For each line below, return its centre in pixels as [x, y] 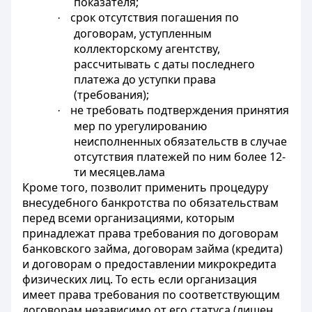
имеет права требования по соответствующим [151, 295]
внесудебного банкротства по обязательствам [150, 203]
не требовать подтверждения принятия [180, 110]
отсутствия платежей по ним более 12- [180, 157]
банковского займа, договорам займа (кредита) [153, 249]
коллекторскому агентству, [147, 49]
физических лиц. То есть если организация [140, 279]
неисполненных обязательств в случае [181, 141]
